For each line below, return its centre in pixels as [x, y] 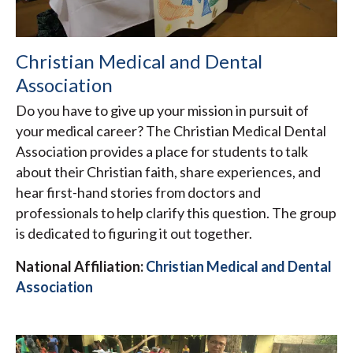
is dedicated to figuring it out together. [134, 234]
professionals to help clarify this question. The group [176, 213]
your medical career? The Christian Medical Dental [171, 131]
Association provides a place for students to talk [162, 152]
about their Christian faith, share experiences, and [168, 172]
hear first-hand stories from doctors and [138, 193]
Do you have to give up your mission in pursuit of [162, 111]
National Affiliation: [80, 267]
